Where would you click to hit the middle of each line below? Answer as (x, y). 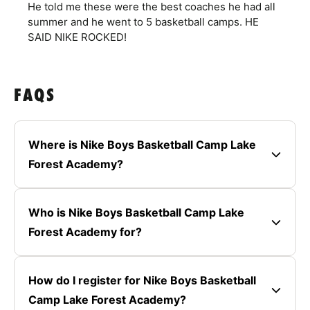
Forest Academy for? (85, 232)
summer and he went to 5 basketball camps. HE (143, 22)
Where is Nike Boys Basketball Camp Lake (142, 145)
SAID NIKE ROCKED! (77, 37)
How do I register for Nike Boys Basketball (142, 281)
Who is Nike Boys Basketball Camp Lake (136, 213)
